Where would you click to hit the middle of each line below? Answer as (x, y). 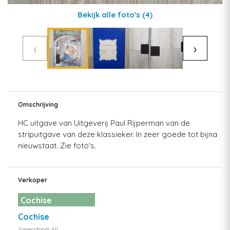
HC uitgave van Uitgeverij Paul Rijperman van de (104, 123)
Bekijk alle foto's (110, 14)
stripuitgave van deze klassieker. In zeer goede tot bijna (118, 134)
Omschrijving (38, 104)
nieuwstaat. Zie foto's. (57, 145)
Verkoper (33, 180)
